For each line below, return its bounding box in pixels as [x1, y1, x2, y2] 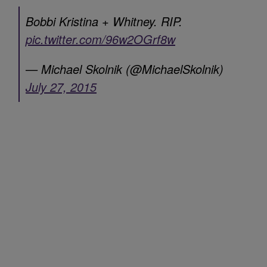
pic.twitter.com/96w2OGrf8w [26, 30, 175, 48]
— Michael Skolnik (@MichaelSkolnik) [26, 60, 223, 77]
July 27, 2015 [26, 77, 97, 95]
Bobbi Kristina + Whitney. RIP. [26, 12, 182, 30]
